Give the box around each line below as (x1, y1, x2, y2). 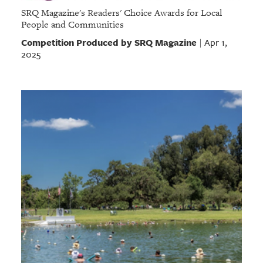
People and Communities (21, 18, 124, 31)
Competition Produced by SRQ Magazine (21, 35, 197, 49)
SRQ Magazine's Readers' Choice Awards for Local (21, 6, 222, 19)
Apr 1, (204, 36, 227, 49)
